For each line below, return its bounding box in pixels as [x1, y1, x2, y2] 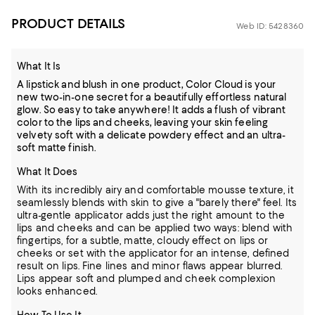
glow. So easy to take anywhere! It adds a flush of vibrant [17, 104, 286, 115]
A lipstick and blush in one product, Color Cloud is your [17, 79, 276, 90]
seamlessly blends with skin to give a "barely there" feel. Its [17, 197, 297, 208]
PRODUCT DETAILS [11, 15, 126, 32]
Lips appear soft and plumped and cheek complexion [17, 273, 276, 284]
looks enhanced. [17, 285, 97, 297]
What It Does [17, 166, 78, 177]
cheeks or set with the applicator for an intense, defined [17, 247, 290, 259]
